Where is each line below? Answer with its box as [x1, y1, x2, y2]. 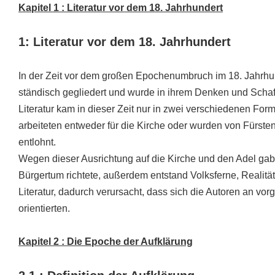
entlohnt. [18, 137, 56, 147]
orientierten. [18, 203, 70, 214]
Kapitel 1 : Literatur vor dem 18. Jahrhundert [18, 2, 223, 13]
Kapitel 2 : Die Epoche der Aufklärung [18, 236, 193, 247]
